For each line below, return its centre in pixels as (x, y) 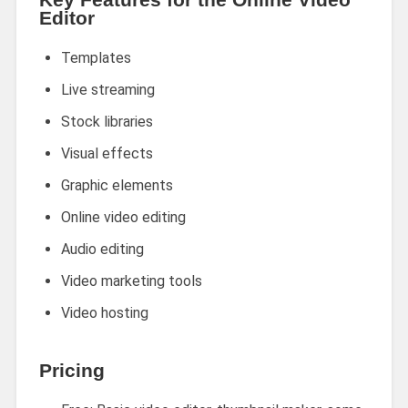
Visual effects (107, 153)
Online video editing (123, 217)
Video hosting (104, 312)
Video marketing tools (131, 280)
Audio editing (102, 249)
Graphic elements (117, 185)
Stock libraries (107, 121)
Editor (66, 17)
